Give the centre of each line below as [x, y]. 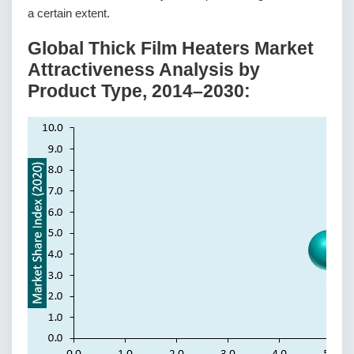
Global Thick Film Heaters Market [171, 48]
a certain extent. [69, 13]
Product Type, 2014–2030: [139, 91]
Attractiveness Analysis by [144, 70]
